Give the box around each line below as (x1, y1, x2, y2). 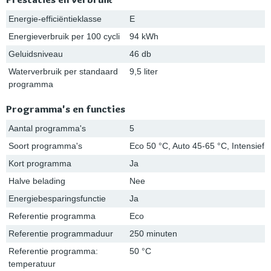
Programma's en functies (6, 103, 125, 116)
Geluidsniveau (8, 49, 63, 59)
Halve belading (8, 176, 65, 186)
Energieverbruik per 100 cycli (8, 31, 120, 42)
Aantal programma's (8, 123, 86, 134)
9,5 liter (129, 67, 158, 77)
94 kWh (129, 31, 158, 42)
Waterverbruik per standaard (8, 67, 118, 77)
